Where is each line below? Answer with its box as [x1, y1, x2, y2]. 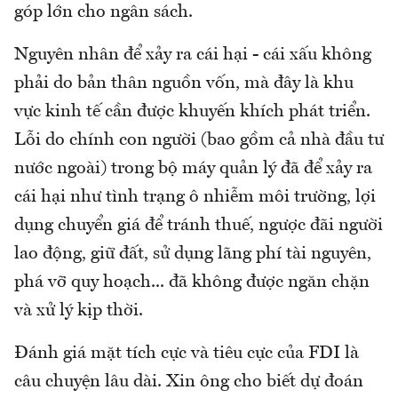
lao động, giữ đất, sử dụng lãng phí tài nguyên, [14, 244, 371, 263]
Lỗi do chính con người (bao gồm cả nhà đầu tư [14, 131, 384, 149]
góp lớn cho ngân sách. [14, 3, 193, 21]
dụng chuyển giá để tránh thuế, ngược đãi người [14, 216, 383, 235]
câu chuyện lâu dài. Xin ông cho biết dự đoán [14, 372, 363, 391]
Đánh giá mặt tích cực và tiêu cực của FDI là [14, 344, 359, 362]
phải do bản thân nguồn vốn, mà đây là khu [14, 74, 354, 92]
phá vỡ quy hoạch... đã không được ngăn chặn [14, 273, 370, 291]
